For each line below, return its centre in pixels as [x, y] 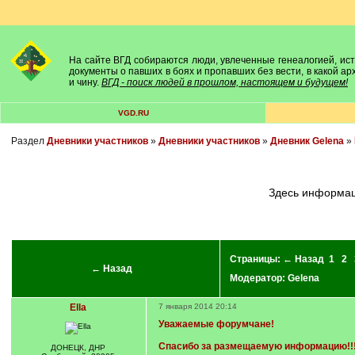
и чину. [85, 82]
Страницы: [256, 259]
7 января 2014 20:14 [197, 306]
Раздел [29, 141]
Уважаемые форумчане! [216, 324]
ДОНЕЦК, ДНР [78, 347]
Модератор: [258, 278]
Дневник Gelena [307, 141]
